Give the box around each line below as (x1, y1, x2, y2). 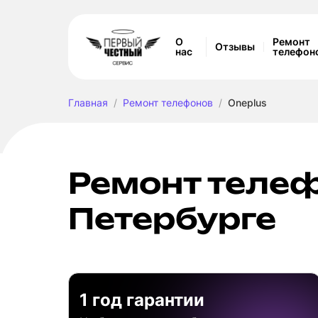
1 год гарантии (79, 290, 204, 310)
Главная (68, 97, 108, 109)
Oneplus (228, 97, 267, 109)
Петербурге (68, 201, 276, 236)
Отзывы (215, 40, 256, 53)
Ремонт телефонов (123, 97, 213, 109)
